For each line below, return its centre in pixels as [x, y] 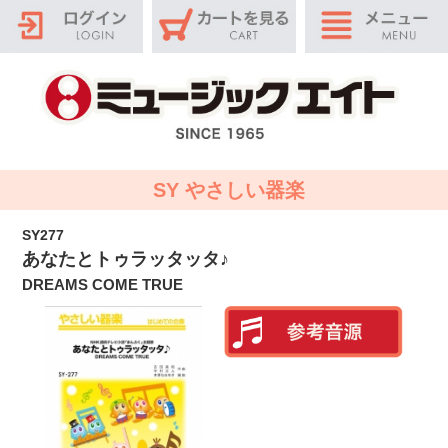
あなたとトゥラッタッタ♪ [126, 259]
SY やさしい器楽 [229, 190]
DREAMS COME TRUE [103, 285]
